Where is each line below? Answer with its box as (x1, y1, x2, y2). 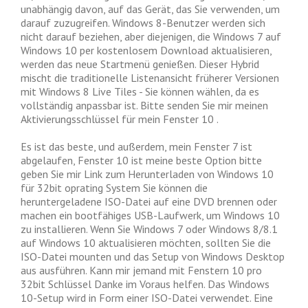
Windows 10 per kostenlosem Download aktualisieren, (21, 43, 272, 57)
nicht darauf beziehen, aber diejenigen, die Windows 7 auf (21, 30, 281, 43)
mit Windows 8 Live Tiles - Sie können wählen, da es (21, 85, 259, 98)
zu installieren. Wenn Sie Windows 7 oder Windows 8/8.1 (21, 222, 278, 236)
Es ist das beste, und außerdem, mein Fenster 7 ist (21, 140, 252, 153)
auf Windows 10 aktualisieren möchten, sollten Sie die (21, 236, 271, 250)
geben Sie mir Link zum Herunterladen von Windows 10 (21, 167, 274, 181)
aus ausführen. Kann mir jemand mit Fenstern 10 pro (21, 263, 262, 277)
